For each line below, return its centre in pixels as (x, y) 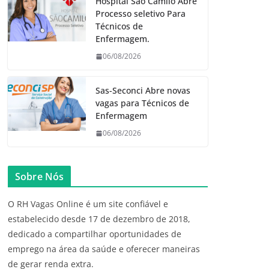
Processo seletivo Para (141, 14)
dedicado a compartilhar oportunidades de (95, 234)
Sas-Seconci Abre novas (143, 91)
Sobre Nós (40, 177)
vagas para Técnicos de (142, 103)
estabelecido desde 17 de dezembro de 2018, (99, 219)
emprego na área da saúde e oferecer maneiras (104, 249)
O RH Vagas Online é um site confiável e (88, 204)
